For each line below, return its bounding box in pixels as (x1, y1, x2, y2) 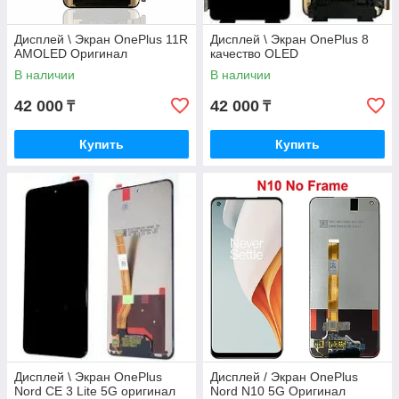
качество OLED (210, 46, 298, 61)
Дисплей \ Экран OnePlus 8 (210, 32, 369, 47)
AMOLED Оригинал (14, 46, 127, 61)
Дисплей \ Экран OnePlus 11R (14, 32, 188, 47)
